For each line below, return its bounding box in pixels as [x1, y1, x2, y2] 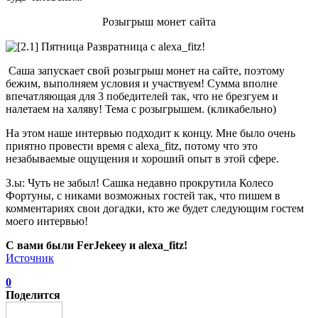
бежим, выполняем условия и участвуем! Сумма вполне [6, 77, 278, 89]
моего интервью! [6, 214, 88, 227]
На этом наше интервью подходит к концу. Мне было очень [6, 126, 295, 139]
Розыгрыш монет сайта [102, 15, 216, 28]
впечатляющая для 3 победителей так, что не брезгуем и [6, 89, 278, 102]
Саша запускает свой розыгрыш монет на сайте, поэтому [6, 64, 285, 77]
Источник [6, 251, 54, 264]
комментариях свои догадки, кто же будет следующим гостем [6, 202, 304, 214]
